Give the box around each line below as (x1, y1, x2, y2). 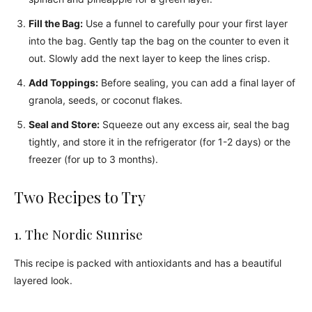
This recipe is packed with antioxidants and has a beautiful (14, 257, 281, 269)
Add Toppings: (29, 77, 98, 88)
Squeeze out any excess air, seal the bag (100, 118, 290, 130)
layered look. (14, 274, 72, 286)
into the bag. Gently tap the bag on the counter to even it (29, 35, 289, 47)
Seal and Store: (29, 118, 100, 130)
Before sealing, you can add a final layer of (98, 77, 295, 88)
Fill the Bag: (29, 17, 83, 29)
